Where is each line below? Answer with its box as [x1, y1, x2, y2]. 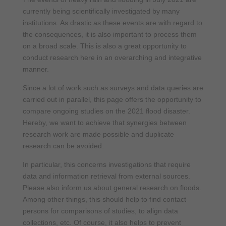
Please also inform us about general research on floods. [22, 184, 201, 192]
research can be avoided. [22, 142, 106, 150]
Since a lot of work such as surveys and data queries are [22, 84, 203, 92]
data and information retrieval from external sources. [22, 172, 190, 181]
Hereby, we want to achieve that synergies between [22, 119, 187, 127]
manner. [22, 65, 51, 74]
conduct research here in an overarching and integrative [22, 53, 202, 62]
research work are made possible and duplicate [22, 130, 174, 139]
